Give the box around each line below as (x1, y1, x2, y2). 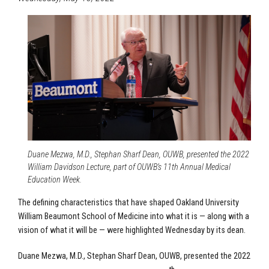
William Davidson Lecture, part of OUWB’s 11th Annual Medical (28, 162, 231, 172)
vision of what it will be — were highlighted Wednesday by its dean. (18, 225, 246, 235)
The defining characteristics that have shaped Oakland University (18, 197, 239, 208)
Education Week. (28, 174, 82, 185)
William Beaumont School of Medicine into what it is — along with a (18, 211, 249, 222)
